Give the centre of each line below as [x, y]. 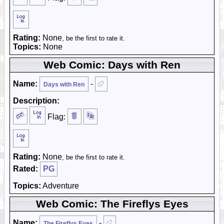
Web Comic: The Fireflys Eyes [112, 204]
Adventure [60, 186]
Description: [36, 101]
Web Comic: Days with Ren [112, 65]
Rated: [25, 169]
